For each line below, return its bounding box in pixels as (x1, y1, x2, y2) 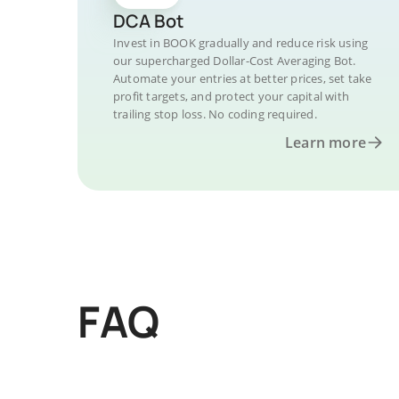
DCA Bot (113, 9, 183, 33)
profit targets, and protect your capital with (113, 88, 349, 104)
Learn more (285, 133, 366, 152)
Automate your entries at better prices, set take (113, 70, 372, 86)
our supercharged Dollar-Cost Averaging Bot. (113, 53, 356, 69)
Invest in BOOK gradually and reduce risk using (113, 35, 369, 51)
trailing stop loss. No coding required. (113, 106, 317, 122)
